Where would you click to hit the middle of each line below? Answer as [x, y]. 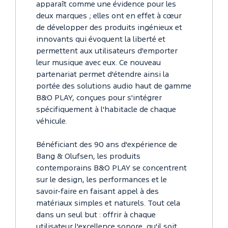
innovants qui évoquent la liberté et [101, 40]
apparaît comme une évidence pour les [106, 5]
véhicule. [52, 122]
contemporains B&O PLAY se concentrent [111, 169]
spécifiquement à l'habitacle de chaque [106, 110]
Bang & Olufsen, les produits [88, 157]
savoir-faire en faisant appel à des [97, 192]
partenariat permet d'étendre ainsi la [103, 75]
